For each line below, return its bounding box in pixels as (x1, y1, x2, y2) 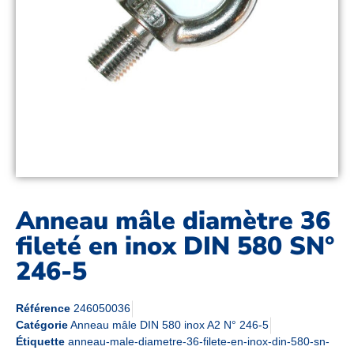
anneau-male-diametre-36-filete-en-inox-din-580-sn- (68, 335, 330, 348)
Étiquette (16, 335, 65, 348)
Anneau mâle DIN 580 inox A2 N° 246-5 (70, 318, 269, 332)
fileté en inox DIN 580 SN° (16, 229, 334, 264)
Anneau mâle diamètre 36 (16, 204, 330, 239)
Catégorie (16, 318, 68, 332)
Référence (16, 302, 73, 315)
